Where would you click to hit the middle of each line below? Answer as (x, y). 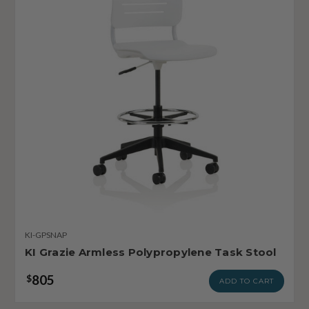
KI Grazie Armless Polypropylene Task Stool (151, 252)
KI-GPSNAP (46, 235)
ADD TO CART (247, 281)
